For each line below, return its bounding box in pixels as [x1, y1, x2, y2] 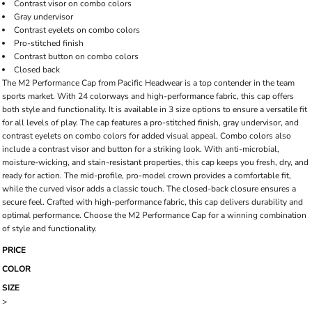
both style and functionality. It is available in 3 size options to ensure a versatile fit [2, 104, 307, 115]
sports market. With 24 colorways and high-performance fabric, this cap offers [2, 91, 294, 102]
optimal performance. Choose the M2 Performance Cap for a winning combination [2, 210, 306, 221]
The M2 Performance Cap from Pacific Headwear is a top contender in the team [2, 77, 295, 88]
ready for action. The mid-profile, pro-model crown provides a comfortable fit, [2, 170, 291, 181]
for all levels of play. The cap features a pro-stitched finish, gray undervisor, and [2, 117, 299, 128]
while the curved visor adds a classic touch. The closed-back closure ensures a [2, 183, 296, 194]
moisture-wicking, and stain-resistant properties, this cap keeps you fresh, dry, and [2, 157, 309, 168]
